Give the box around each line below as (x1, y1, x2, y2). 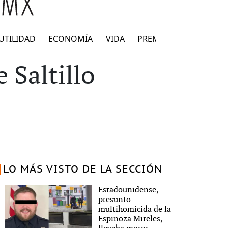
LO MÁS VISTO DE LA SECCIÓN (3, 164, 162, 175)
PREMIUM (137, 33, 177, 45)
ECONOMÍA (48, 33, 93, 45)
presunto (98, 195, 131, 205)
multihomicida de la (98, 205, 172, 214)
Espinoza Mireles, (98, 214, 163, 224)
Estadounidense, (98, 185, 159, 195)
